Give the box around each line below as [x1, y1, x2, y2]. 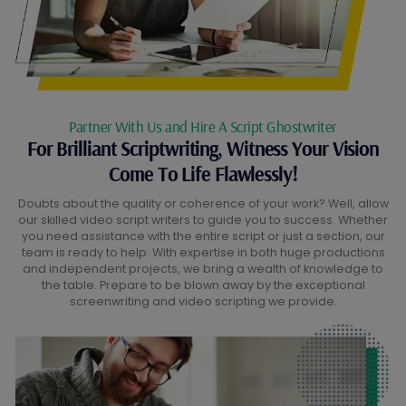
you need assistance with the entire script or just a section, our [21, 228, 385, 245]
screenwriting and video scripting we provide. [69, 294, 337, 310]
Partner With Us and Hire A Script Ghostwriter [69, 117, 337, 137]
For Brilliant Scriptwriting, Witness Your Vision [26, 136, 380, 162]
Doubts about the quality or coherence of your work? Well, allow [17, 196, 389, 212]
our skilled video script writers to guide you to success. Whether [18, 212, 388, 228]
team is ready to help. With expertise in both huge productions [21, 245, 385, 261]
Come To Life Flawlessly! [109, 161, 297, 188]
